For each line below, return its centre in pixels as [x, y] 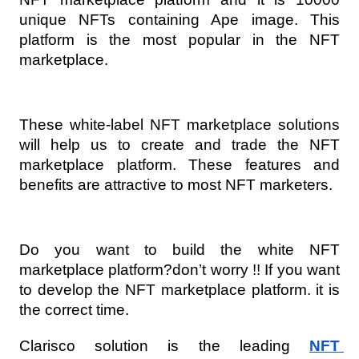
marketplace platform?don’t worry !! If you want [179, 269]
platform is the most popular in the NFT [179, 40]
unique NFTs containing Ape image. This [179, 20]
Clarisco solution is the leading [164, 345]
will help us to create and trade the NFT [179, 144]
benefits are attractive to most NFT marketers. [176, 184]
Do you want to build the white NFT [179, 249]
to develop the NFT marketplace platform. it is [179, 289]
